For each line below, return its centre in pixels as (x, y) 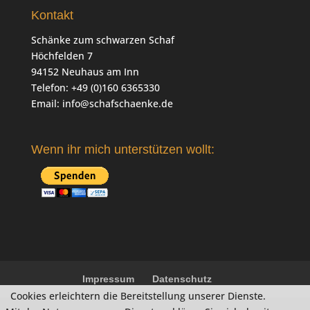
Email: (46, 104)
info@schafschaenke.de (117, 104)
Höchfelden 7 (62, 56)
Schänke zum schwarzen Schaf (102, 40)
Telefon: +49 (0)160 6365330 (95, 88)
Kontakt (52, 16)
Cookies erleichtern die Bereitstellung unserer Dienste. (138, 296)
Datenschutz (182, 279)
